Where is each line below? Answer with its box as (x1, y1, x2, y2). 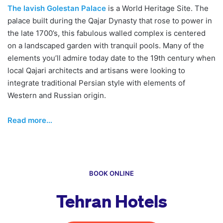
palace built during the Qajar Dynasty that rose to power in (7, 15, 212, 25)
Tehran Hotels (56, 190, 167, 211)
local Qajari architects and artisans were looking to (7, 65, 185, 75)
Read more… (7, 115, 52, 125)
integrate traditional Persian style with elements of (7, 78, 185, 88)
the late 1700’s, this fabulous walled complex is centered (7, 28, 206, 38)
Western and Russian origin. (7, 90, 106, 100)
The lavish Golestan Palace (7, 3, 108, 13)
